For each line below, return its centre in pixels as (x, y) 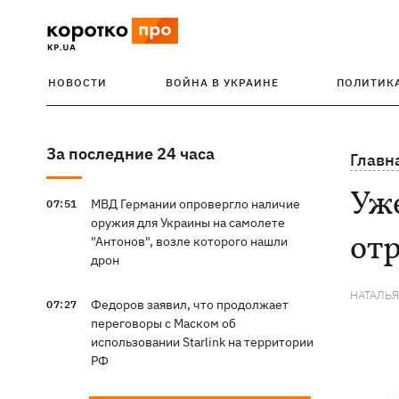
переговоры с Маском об (163, 323)
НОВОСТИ (77, 82)
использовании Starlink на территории (202, 342)
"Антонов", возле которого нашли (189, 241)
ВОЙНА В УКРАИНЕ (222, 82)
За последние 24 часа (130, 154)
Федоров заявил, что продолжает (189, 305)
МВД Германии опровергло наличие (195, 204)
